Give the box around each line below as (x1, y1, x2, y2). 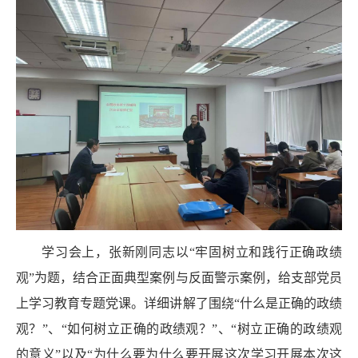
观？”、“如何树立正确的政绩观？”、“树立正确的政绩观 (16, 321, 342, 336)
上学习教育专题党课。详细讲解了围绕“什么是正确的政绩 (16, 296, 342, 310)
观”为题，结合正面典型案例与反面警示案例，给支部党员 (16, 270, 342, 284)
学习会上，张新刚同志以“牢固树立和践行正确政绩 (42, 245, 342, 259)
